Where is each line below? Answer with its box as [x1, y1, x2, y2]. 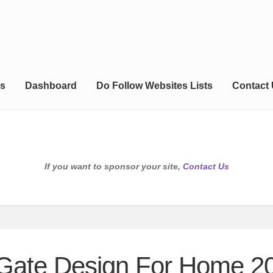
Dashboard [24, 80, 77, 91]
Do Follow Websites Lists [96, 80, 213, 91]
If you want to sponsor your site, [44, 161, 183, 172]
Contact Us [182, 161, 229, 172]
